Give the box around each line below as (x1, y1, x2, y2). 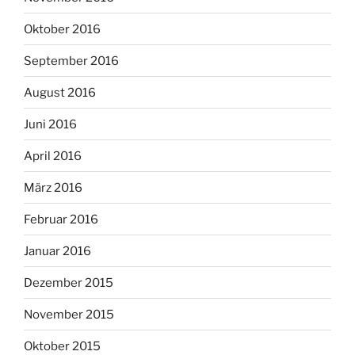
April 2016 (24, 148, 82, 163)
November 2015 (24, 307, 114, 322)
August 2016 (24, 85, 96, 100)
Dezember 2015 (24, 275, 113, 290)
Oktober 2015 (24, 338, 101, 353)
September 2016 (24, 53, 119, 68)
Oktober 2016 (24, 21, 101, 36)
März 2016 (24, 180, 82, 195)
